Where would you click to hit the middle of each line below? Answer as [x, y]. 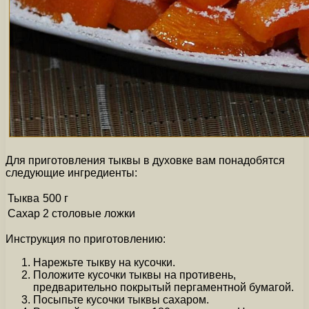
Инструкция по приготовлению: [86, 239]
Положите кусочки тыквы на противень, [134, 275]
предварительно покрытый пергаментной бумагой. [163, 288]
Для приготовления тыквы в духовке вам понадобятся [145, 161]
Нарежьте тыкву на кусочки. [104, 263]
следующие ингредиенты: [71, 173]
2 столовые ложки [89, 214]
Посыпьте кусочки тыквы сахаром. [121, 300]
